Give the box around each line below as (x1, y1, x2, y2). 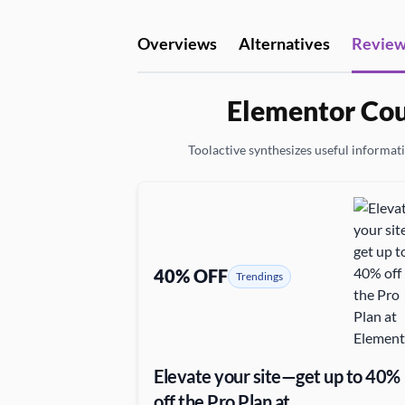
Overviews (137, 33, 217, 53)
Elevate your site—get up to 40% (154, 365, 400, 387)
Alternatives (239, 33, 330, 53)
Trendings (236, 269, 283, 283)
